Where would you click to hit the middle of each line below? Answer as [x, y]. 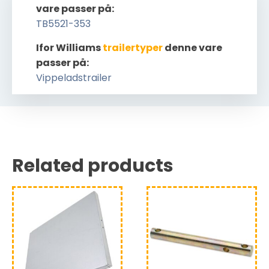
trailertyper [133, 48]
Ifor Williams [69, 48]
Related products [93, 166]
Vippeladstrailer [74, 78]
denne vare [192, 48]
